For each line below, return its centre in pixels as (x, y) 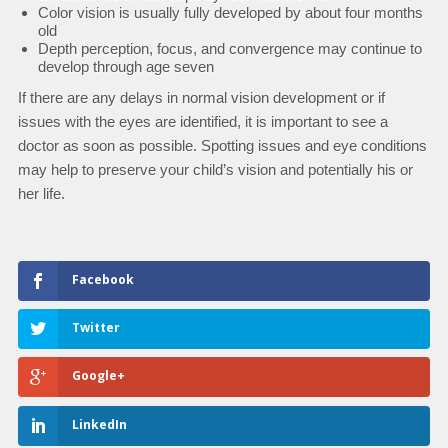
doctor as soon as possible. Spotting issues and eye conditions (222, 145)
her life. (41, 193)
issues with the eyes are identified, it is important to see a (202, 121)
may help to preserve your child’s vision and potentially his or (215, 169)
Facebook (102, 279)
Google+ (98, 376)
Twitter (95, 328)
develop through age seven (125, 66)
